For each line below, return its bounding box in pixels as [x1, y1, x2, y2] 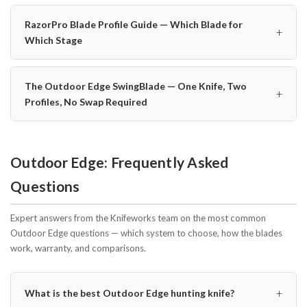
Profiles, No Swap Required [25, 95, 147, 108]
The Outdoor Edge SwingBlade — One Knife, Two [25, 79, 247, 92]
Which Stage [25, 34, 82, 46]
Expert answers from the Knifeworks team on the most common [10, 212, 266, 223]
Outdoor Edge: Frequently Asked [10, 153, 229, 171]
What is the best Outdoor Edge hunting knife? [25, 287, 234, 299]
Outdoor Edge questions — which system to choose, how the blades [10, 227, 282, 238]
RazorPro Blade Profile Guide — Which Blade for [25, 18, 243, 30]
